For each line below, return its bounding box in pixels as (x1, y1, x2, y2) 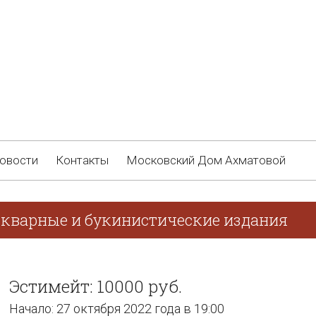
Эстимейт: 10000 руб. (9, 275, 182, 298)
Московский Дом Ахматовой (126, 153, 286, 167)
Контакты (56, 153, 109, 167)
